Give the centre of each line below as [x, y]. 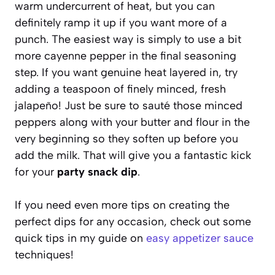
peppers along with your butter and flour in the [132, 122]
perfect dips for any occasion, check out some [133, 221]
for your [36, 172]
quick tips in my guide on [80, 238]
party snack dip [97, 172]
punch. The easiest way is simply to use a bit [128, 39]
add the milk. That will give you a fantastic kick [133, 155]
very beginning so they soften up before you [126, 138]
